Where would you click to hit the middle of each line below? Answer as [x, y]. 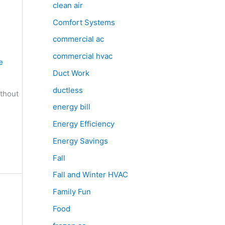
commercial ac [78, 39]
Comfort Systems [84, 22]
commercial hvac [82, 56]
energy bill [71, 107]
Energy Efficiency [83, 124]
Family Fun [72, 192]
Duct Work [71, 73]
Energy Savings [80, 141]
